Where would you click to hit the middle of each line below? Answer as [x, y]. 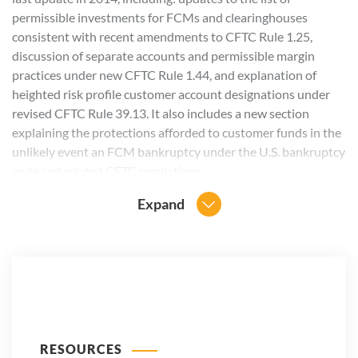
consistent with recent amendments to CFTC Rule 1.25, [162, 36]
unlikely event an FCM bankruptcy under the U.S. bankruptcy [179, 151]
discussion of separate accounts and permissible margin [163, 55]
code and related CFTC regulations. [108, 170]
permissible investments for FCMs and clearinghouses [160, 17]
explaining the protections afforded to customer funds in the [177, 132]
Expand [161, 203]
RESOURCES [81, 348]
